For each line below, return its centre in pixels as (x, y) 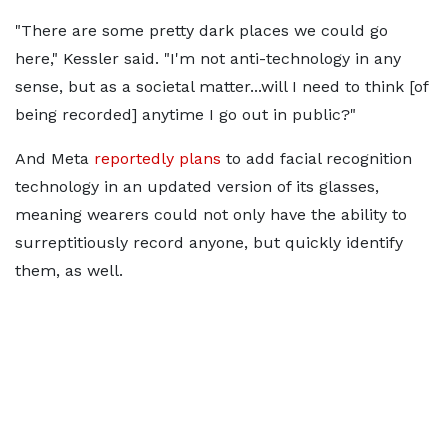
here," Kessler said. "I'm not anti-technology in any (208, 59)
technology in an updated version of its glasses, (197, 187)
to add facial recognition (316, 159)
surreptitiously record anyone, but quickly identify (209, 243)
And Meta (54, 159)
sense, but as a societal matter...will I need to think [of (221, 87)
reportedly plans (157, 159)
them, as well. (69, 271)
